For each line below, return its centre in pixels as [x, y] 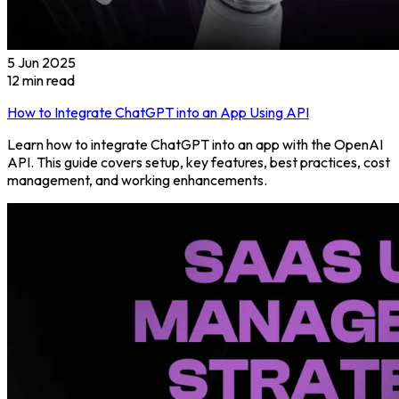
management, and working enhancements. [137, 180]
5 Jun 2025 [41, 63]
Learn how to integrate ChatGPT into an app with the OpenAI [195, 145]
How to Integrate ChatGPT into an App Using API [158, 113]
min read [47, 81]
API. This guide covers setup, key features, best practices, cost [199, 163]
